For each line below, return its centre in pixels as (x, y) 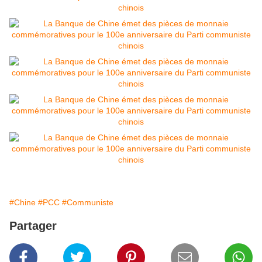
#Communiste (88, 203)
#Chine (23, 203)
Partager (33, 226)
